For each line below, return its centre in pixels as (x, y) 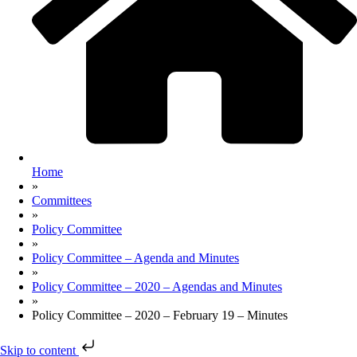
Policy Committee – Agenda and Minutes (135, 258)
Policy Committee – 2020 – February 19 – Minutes (160, 316)
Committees (62, 201)
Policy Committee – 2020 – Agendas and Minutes (157, 287)
